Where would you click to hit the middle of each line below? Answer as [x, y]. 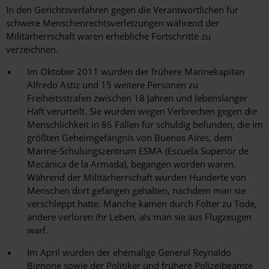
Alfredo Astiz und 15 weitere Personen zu [113, 85]
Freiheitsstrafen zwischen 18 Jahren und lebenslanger [137, 98]
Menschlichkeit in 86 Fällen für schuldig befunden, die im [145, 125]
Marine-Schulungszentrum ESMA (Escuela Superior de [138, 151]
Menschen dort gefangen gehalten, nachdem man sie [136, 191]
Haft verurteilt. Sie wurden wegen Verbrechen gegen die [142, 111]
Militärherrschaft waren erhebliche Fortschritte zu [108, 36]
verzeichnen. [32, 50]
